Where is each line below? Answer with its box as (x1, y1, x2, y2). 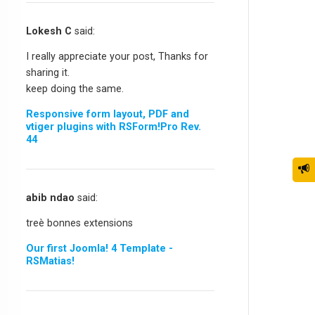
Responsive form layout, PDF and (26, 108, 190, 120)
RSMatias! (26, 255, 75, 267)
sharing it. (26, 66, 70, 79)
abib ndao (26, 191, 75, 204)
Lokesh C (26, 25, 72, 37)
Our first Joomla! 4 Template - (26, 242, 174, 255)
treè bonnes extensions (26, 217, 134, 229)
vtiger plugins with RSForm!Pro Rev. (26, 120, 202, 133)
